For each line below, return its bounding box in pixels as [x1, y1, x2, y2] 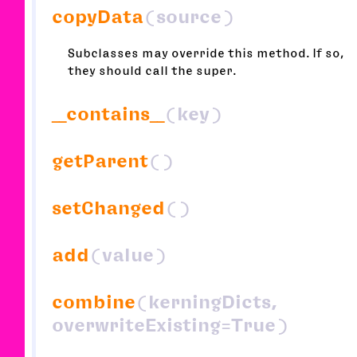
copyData [52, 6, 143, 26]
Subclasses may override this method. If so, [68, 45, 343, 59]
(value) [89, 245, 167, 265]
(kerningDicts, [135, 292, 278, 312]
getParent [52, 151, 148, 171]
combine [52, 292, 135, 312]
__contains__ [52, 104, 164, 124]
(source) [143, 6, 234, 26]
